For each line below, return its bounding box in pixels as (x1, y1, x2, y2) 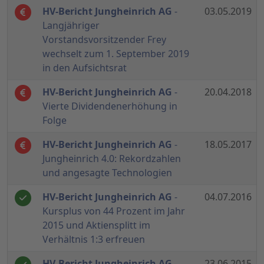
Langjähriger (42, 19, 100, 32)
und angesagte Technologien (42, 166, 172, 180)
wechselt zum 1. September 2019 (42, 47, 189, 61)
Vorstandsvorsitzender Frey (42, 33, 166, 47)
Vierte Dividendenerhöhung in (42, 100, 177, 113)
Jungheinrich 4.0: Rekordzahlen (42, 152, 181, 166)
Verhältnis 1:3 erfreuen (42, 233, 145, 246)
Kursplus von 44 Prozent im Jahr (42, 204, 185, 218)
